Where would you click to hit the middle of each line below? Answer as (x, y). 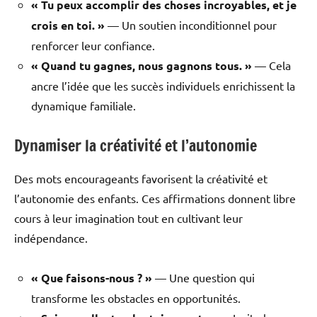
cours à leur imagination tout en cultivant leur (128, 218)
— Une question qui (203, 277)
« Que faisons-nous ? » (92, 277)
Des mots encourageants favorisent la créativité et (141, 178)
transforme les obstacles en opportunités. (136, 298)
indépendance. (51, 237)
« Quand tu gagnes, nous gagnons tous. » (142, 66)
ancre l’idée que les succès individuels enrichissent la (163, 86)
